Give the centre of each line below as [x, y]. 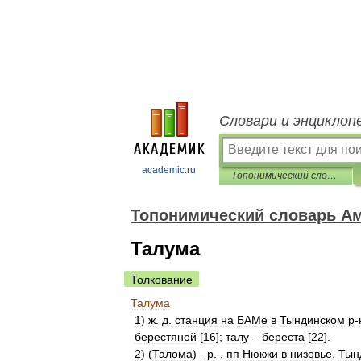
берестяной [166, 337]
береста [283, 337]
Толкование [162, 280]
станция [196, 320]
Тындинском [312, 320]
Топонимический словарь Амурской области [332, 176]
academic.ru [169, 170]
